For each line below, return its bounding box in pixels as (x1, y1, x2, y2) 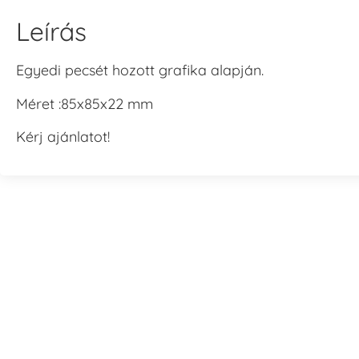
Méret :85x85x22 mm (16, 94, 153, 113)
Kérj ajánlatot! (16, 127, 110, 147)
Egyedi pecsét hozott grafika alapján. (16, 61, 264, 80)
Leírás (16, 15, 87, 48)
